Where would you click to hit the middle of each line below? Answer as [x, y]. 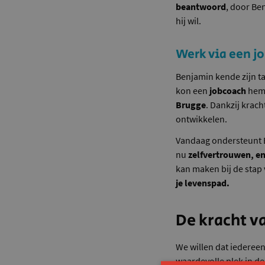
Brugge [191, 105]
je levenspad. [203, 183]
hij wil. [189, 21]
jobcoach [228, 91]
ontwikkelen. [202, 119]
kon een [193, 91]
